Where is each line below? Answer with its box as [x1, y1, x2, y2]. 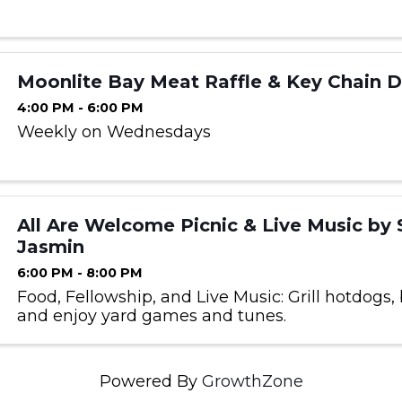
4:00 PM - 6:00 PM [16, 100, 144, 117]
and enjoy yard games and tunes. [16, 306, 286, 327]
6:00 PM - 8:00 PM [16, 265, 143, 282]
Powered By [99, 371, 202, 392]
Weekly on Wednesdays [16, 122, 211, 143]
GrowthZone [201, 371, 303, 392]
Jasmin [16, 236, 84, 258]
